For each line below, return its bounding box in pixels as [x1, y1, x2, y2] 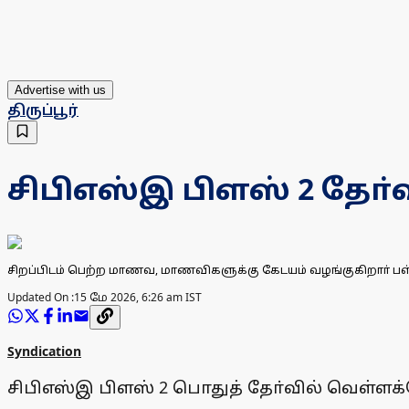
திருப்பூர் [7, 100, 79, 121]
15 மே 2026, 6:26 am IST [74, 289, 202, 306]
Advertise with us [15, 83, 106, 98]
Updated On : [7, 289, 74, 306]
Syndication [7, 342, 81, 361]
